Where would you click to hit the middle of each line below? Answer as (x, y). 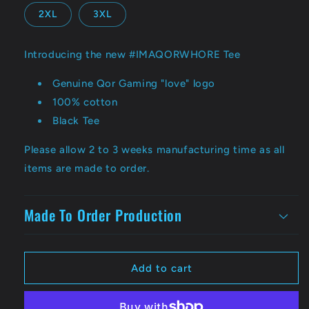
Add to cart (161, 268)
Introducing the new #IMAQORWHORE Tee (132, 54)
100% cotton (85, 102)
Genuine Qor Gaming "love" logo (134, 83)
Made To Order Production (103, 215)
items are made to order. (87, 168)
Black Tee (76, 121)
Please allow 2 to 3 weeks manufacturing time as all (154, 150)
